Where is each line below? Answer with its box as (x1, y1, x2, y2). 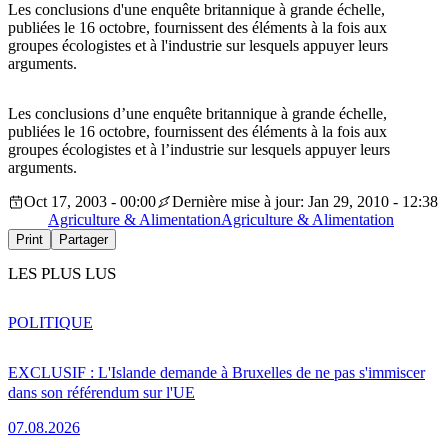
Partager (59, 232, 108, 248)
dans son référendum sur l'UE (8, 383, 195, 401)
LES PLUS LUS (8, 264, 116, 284)
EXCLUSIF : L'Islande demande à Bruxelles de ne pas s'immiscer (8, 363, 425, 381)
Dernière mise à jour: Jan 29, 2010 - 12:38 (172, 193, 438, 211)
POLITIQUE (8, 313, 93, 331)
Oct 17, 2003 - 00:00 (24, 193, 156, 211)
